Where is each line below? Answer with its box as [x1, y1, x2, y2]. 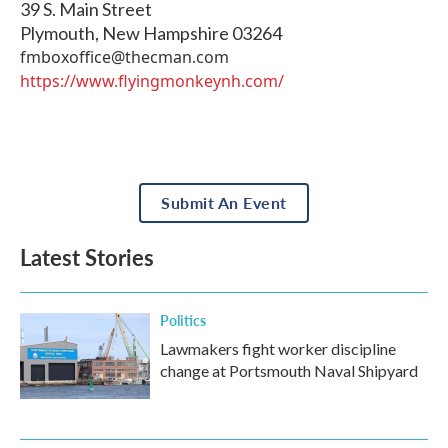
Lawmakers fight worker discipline [160, 339, 396, 359]
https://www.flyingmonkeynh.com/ [20, 70, 284, 93]
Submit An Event [161, 191, 287, 215]
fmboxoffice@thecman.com [20, 46, 229, 69]
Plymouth [20, 22, 95, 45]
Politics [160, 310, 206, 331]
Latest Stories [20, 241, 154, 274]
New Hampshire [102, 22, 229, 45]
